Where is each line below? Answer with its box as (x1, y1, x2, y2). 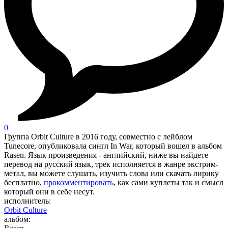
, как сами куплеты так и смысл (113, 178, 223, 187)
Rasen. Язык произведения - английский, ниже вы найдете (4, 151, 208, 160)
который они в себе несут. (4, 187, 95, 196)
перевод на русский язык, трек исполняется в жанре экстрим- (4, 160, 218, 169)
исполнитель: (4, 196, 51, 206)
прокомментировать (44, 178, 113, 187)
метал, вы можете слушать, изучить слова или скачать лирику (4, 169, 219, 178)
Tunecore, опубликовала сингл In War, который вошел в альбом (4, 141, 222, 151)
